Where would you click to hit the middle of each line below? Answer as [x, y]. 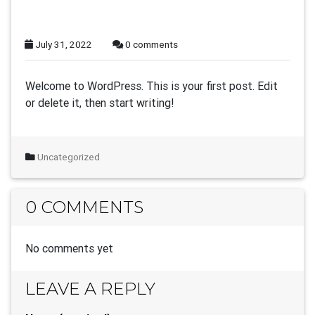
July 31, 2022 [64, 44]
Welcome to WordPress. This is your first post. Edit [152, 86]
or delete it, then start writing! [100, 103]
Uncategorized [69, 157]
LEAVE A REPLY [90, 289]
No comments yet [69, 248]
